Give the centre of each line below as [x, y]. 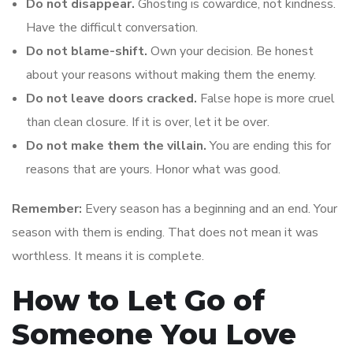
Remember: [47, 208]
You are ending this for [269, 145]
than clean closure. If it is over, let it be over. [148, 122]
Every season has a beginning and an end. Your [210, 208]
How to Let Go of [138, 300]
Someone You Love [154, 334]
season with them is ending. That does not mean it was [165, 232]
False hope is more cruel [266, 98]
